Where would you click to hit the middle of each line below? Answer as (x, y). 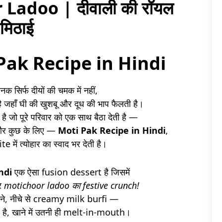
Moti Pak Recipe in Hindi (112, 130)
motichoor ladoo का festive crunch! (72, 185)
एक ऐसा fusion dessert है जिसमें (71, 172)
